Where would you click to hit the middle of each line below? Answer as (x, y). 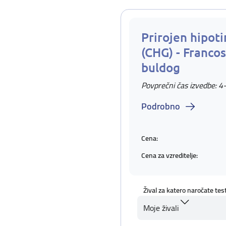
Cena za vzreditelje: (169, 155)
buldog (161, 67)
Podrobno (161, 106)
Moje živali (161, 208)
